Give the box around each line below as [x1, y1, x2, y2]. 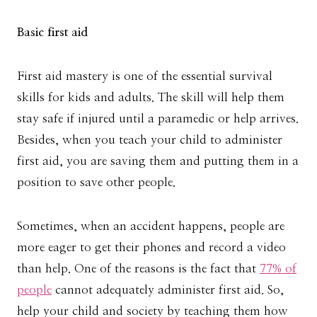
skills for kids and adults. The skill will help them [17, 91, 284, 104]
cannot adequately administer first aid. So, [52, 284, 284, 296]
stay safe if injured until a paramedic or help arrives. [17, 113, 299, 125]
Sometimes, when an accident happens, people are [17, 220, 284, 233]
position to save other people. [17, 176, 175, 189]
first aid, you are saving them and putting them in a [17, 155, 299, 168]
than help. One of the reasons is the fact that [17, 263, 260, 275]
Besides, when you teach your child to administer [17, 134, 282, 146]
